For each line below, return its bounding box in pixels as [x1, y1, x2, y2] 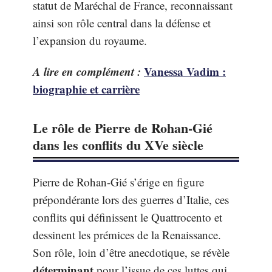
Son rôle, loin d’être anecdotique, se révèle [33, 245, 229, 260]
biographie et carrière [33, 81, 140, 97]
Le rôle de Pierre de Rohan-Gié [33, 118, 212, 138]
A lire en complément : [33, 63, 141, 80]
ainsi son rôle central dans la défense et [33, 15, 211, 30]
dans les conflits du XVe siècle [33, 135, 203, 155]
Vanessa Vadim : [144, 63, 226, 80]
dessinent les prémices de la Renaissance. [33, 227, 221, 242]
